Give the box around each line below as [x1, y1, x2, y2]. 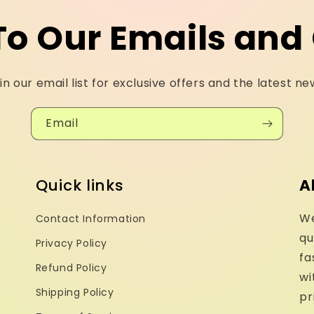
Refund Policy [35, 261, 107, 275]
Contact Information [35, 212, 146, 226]
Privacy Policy [35, 236, 108, 251]
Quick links [35, 175, 124, 197]
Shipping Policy [35, 285, 114, 300]
